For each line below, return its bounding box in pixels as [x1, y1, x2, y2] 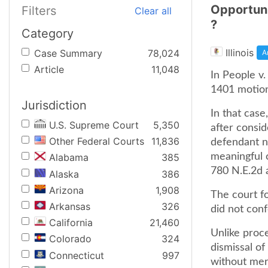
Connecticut [49, 249, 104, 261]
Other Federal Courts [49, 135, 144, 148]
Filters [22, 3, 56, 18]
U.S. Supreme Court [49, 119, 139, 131]
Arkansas [49, 200, 90, 212]
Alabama [49, 151, 89, 164]
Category [22, 26, 74, 41]
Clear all [135, 5, 172, 17]
